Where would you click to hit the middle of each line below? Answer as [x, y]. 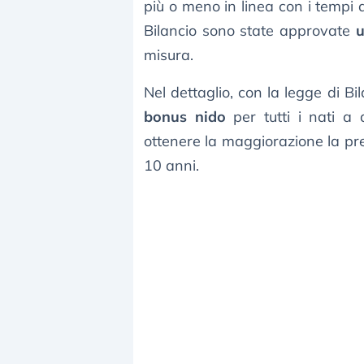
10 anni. [171, 166]
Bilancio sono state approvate [250, 31]
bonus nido [185, 117]
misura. [169, 55]
